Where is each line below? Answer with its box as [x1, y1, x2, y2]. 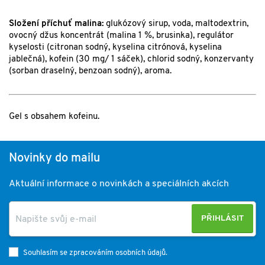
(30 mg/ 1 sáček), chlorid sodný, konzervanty [73, 55, 254, 64]
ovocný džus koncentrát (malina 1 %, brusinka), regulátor [9, 31, 234, 41]
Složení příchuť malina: [9, 20, 106, 29]
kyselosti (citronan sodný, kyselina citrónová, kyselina [9, 43, 222, 53]
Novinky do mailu [9, 153, 100, 165]
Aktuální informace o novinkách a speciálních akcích [9, 179, 229, 189]
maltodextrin [195, 20, 247, 29]
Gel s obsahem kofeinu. [9, 112, 99, 122]
